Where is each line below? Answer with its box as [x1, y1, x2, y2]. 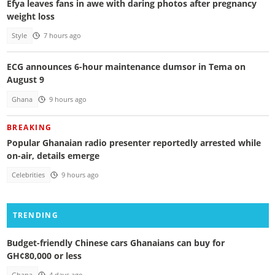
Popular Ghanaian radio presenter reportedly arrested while [6, 136, 261, 149]
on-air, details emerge [6, 149, 99, 161]
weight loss [6, 10, 55, 22]
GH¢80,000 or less [6, 249, 82, 261]
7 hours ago [43, 31, 81, 40]
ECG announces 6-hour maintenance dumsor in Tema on [6, 61, 246, 73]
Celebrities [12, 171, 45, 180]
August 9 [6, 74, 44, 86]
